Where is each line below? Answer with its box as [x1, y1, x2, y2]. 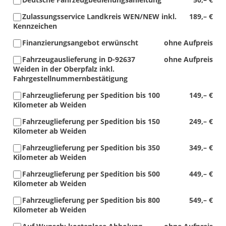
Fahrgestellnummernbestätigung [13, 73, 128, 83]
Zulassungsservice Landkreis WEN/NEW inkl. [22, 11, 177, 21]
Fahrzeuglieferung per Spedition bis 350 [22, 142, 160, 152]
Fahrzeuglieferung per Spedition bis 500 [22, 168, 160, 179]
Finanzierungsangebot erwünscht [22, 37, 138, 47]
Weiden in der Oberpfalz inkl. [13, 64, 115, 74]
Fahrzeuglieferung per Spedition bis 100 [22, 90, 160, 100]
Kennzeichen [13, 21, 57, 31]
